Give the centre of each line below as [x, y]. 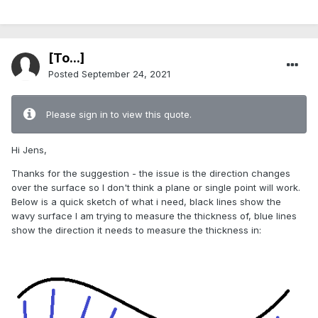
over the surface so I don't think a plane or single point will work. [156, 188]
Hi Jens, [29, 150]
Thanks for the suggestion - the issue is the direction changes [151, 174]
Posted [65, 74]
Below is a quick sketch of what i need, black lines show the [146, 202]
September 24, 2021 [126, 74]
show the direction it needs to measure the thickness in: [136, 230]
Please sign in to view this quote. [119, 115]
